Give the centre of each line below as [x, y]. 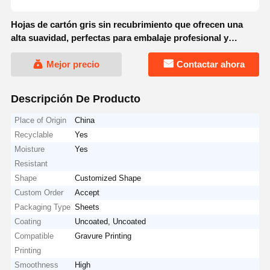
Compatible [34, 236]
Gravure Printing [103, 236]
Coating [28, 221]
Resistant [31, 163]
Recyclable [34, 134]
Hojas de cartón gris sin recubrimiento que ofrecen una [127, 24]
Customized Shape [108, 178]
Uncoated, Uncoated [111, 221]
